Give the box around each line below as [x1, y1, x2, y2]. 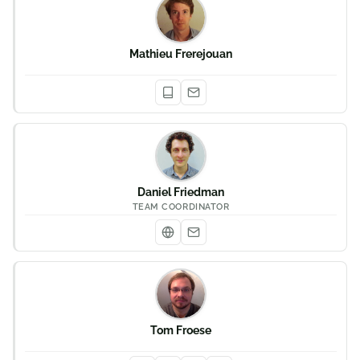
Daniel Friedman [137, 186, 224, 198]
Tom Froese [150, 324, 211, 337]
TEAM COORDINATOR [132, 202, 230, 211]
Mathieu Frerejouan [129, 47, 232, 60]
